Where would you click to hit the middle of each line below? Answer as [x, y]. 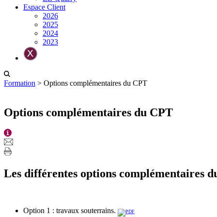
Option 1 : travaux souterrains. [70, 210]
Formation [20, 83]
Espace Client [44, 7]
